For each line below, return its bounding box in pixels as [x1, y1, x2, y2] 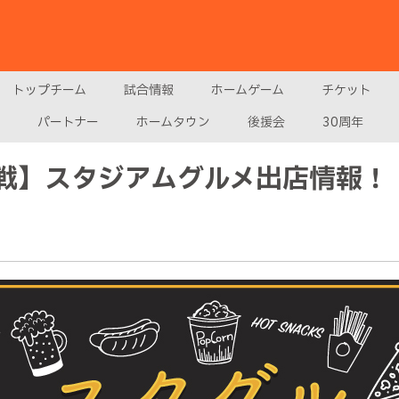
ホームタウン [136, 113, 210, 132]
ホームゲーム [211, 81, 284, 100]
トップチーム [12, 81, 86, 100]
